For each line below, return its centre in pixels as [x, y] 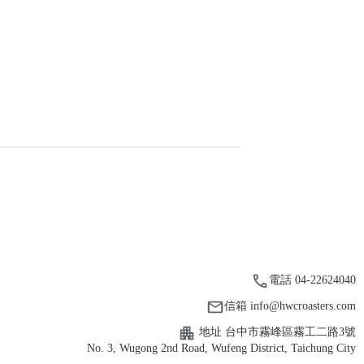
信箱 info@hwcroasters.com [290, 306]
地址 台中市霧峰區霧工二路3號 [276, 332]
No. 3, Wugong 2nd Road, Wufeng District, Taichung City [221, 348]
